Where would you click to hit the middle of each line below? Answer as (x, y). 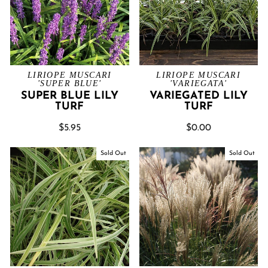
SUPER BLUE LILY (69, 96)
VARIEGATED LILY (198, 96)
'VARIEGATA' (199, 83)
